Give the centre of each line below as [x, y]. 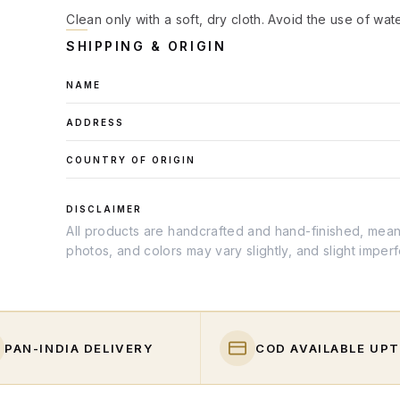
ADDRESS [96, 122]
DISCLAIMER [104, 209]
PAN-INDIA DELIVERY [79, 348]
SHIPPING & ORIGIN [146, 46]
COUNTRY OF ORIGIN [131, 160]
